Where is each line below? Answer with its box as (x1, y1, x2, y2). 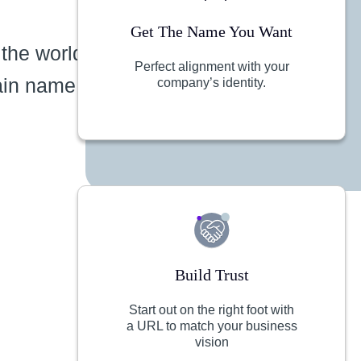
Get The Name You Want (131, 23, 293, 40)
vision (194, 335, 229, 349)
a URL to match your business (126, 319, 297, 333)
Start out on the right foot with (129, 303, 294, 317)
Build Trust (174, 266, 249, 284)
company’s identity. (157, 76, 266, 89)
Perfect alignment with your (134, 60, 289, 73)
